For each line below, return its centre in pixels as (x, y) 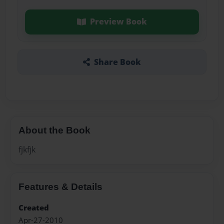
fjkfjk (27, 149)
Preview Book (118, 22)
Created (34, 208)
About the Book (54, 130)
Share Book (117, 62)
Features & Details (60, 186)
